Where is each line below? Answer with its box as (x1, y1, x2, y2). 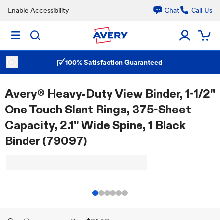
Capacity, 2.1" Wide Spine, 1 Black (5, 118, 186, 132)
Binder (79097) (5, 134, 87, 148)
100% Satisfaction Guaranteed (65, 58, 163, 66)
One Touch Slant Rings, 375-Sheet (5, 102, 191, 116)
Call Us (191, 6, 212, 14)
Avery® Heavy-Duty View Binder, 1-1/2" (5, 86, 215, 101)
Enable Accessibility (8, 6, 69, 14)
